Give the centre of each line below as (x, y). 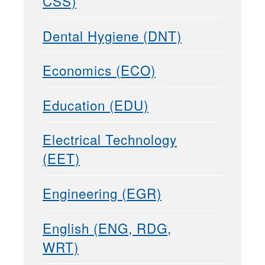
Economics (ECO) (99, 70)
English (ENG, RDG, (107, 227)
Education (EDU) (96, 104)
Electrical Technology (110, 139)
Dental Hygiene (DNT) (112, 35)
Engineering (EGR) (102, 193)
